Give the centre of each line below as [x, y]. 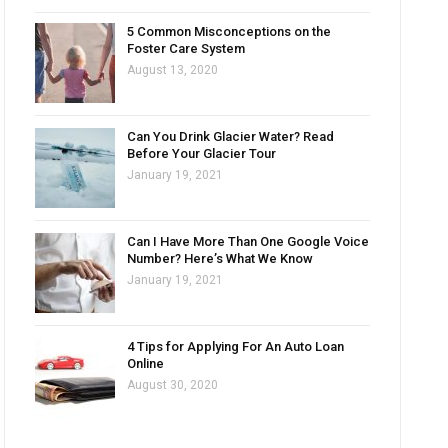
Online [146, 363]
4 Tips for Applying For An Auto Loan [236, 346]
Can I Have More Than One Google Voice [248, 241]
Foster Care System [186, 48]
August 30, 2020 [173, 385]
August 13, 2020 [173, 70]
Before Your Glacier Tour [202, 153]
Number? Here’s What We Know [220, 258]
